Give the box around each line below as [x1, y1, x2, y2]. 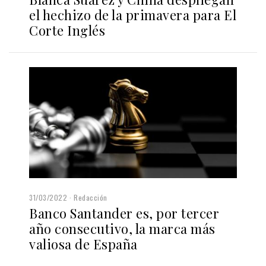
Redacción [74, 192, 107, 203]
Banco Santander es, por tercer [29, 204, 219, 223]
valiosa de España [29, 235, 138, 254]
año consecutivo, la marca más [29, 220, 216, 238]
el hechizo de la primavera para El [29, 6, 236, 24]
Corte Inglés [29, 21, 105, 40]
